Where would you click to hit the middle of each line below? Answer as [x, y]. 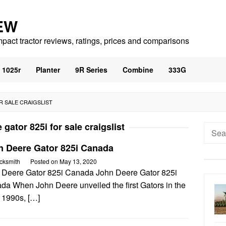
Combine [138, 70]
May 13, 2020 [78, 161]
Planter [48, 70]
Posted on [45, 161]
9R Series [91, 70]
